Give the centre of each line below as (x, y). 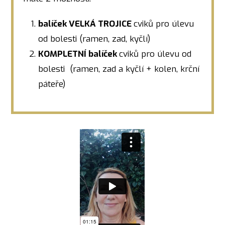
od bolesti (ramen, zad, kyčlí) (94, 39)
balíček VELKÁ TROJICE (86, 24)
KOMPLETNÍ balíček (79, 54)
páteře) (52, 84)
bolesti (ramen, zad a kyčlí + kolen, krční (119, 69)
